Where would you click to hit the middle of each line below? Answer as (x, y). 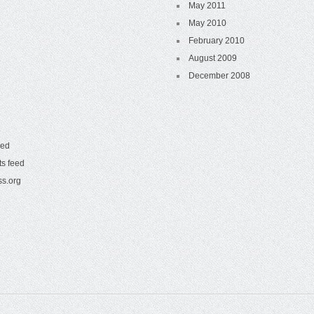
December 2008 (220, 76)
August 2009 (213, 58)
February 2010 (217, 41)
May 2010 (208, 23)
